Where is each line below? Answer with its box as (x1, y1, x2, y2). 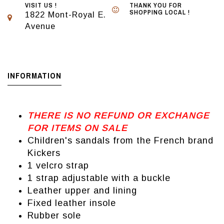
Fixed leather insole (27, 198, 116, 208)
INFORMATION (7, 70, 61, 81)
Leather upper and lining (27, 185, 137, 196)
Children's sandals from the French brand (27, 135, 213, 146)
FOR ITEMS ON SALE (27, 123, 127, 133)
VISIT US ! (25, 1, 57, 10)
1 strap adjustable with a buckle (27, 173, 170, 183)
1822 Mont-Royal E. (25, 10, 106, 19)
